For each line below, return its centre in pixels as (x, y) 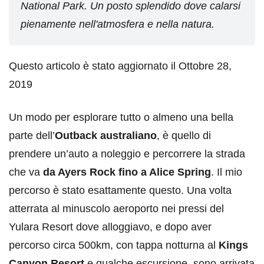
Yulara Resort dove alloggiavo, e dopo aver (110, 227)
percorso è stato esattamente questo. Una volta (120, 191)
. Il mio (227, 172)
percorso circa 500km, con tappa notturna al (114, 245)
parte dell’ (32, 136)
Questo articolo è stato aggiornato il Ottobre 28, (120, 66)
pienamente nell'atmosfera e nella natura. (118, 24)
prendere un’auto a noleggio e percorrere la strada (127, 154)
